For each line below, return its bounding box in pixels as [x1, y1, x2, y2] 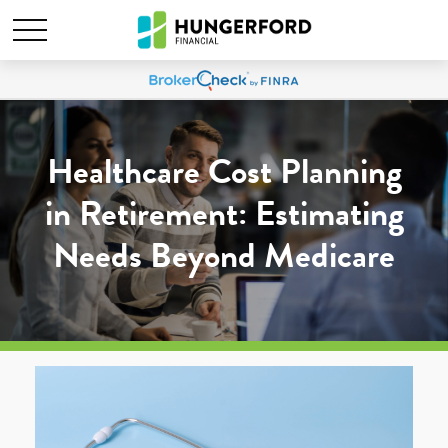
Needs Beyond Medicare [53, 229, 395, 281]
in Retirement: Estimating [44, 187, 404, 239]
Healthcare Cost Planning [46, 145, 402, 197]
